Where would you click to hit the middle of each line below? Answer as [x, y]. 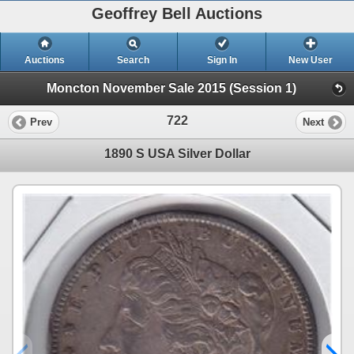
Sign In [222, 60]
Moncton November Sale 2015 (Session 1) [171, 88]
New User [310, 60]
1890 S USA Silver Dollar [177, 154]
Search [133, 60]
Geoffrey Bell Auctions [177, 13]
